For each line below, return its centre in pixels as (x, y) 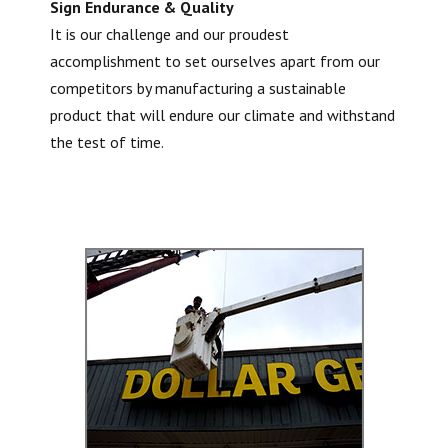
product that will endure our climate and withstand (222, 115)
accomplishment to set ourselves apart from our (215, 61)
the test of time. (107, 142)
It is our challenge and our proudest (169, 34)
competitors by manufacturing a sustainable (198, 88)
